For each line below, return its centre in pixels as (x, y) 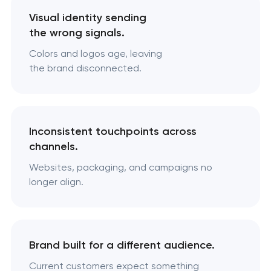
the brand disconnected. (85, 68)
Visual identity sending (87, 18)
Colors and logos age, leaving (95, 54)
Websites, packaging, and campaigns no (120, 168)
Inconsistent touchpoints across (113, 132)
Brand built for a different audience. (122, 245)
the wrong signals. (77, 33)
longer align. (56, 182)
